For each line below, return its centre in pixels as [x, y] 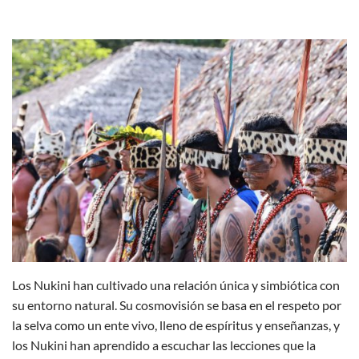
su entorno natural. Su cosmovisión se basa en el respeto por [177, 305]
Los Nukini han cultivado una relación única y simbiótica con [176, 285]
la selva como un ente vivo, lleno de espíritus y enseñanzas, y [176, 325]
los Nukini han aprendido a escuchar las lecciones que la [164, 345]
